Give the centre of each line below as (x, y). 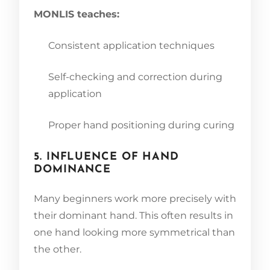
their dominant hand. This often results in (133, 215)
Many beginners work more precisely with (135, 198)
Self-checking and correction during (135, 77)
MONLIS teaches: (77, 14)
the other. (58, 249)
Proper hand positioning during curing (141, 125)
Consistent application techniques (131, 45)
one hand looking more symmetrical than (134, 232)
